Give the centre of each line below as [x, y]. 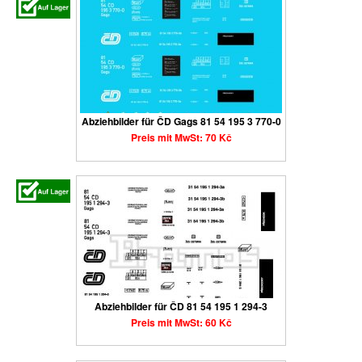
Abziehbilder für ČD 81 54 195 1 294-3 [181, 306]
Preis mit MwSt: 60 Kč [181, 322]
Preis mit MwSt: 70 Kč [181, 138]
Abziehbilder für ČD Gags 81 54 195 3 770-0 [181, 122]
